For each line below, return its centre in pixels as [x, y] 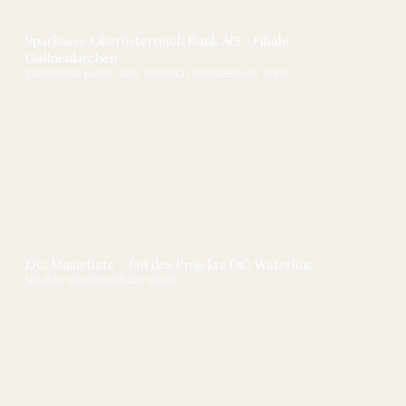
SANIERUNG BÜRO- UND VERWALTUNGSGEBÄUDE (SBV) [158, 73]
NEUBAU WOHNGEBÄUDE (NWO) [102, 281]
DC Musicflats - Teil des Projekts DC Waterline [170, 265]
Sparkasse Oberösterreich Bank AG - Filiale [158, 40]
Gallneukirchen [72, 58]
